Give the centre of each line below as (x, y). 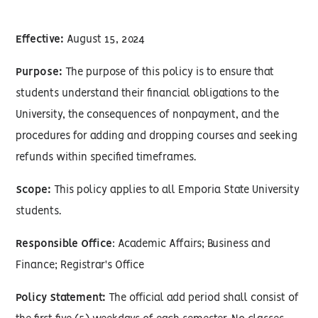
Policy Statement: (61, 298)
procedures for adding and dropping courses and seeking (157, 136)
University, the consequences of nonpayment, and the (148, 115)
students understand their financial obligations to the (148, 94)
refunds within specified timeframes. (106, 158)
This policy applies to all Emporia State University (176, 190)
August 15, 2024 (105, 40)
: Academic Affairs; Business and (192, 244)
